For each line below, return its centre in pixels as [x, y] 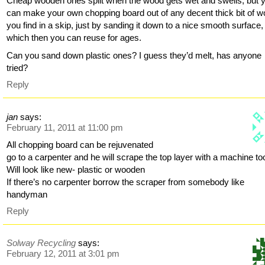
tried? [17, 68]
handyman [27, 194]
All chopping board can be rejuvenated [80, 144]
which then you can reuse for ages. [74, 38]
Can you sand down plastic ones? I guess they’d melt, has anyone [134, 56]
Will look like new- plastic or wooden [76, 169]
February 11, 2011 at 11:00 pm [65, 127]
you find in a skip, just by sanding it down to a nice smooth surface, [135, 25]
